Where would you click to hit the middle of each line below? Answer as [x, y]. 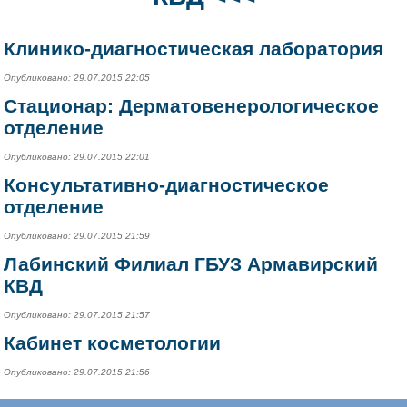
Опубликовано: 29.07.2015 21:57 [77, 314]
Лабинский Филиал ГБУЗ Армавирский [191, 263]
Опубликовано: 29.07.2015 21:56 [77, 372]
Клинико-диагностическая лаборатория [194, 48]
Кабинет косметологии [113, 342]
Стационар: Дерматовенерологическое [192, 105]
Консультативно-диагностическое [167, 184]
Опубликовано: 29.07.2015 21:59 [77, 235]
